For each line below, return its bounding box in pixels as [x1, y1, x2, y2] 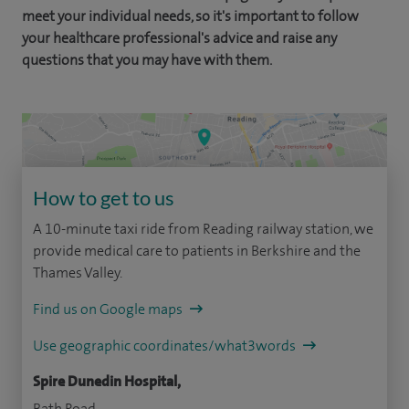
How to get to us [33, 185, 174, 211]
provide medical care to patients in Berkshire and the [33, 241, 361, 261]
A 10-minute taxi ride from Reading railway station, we [33, 219, 373, 239]
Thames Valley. [33, 263, 122, 283]
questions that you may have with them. [22, 49, 272, 69]
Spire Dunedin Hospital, [33, 372, 181, 392]
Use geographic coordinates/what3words [33, 336, 299, 356]
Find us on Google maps [33, 299, 185, 320]
